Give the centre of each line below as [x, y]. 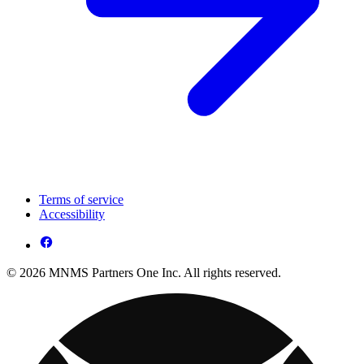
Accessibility [72, 214]
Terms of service [81, 199]
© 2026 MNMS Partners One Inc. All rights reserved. [144, 272]
